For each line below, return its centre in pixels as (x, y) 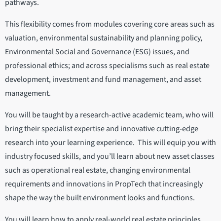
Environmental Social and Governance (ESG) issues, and (97, 52)
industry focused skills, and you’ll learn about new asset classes (110, 157)
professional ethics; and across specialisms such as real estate (107, 66)
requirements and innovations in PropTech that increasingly (104, 184)
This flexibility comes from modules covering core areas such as (110, 24)
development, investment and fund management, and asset (103, 80)
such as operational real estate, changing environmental (98, 170)
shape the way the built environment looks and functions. (100, 198)
